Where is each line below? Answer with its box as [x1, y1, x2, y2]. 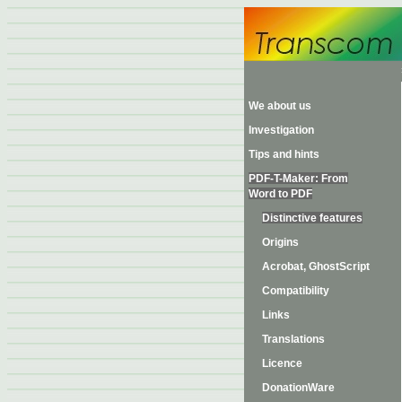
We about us [249, 100, 311, 111]
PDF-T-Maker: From [249, 172, 348, 184]
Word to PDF [249, 188, 312, 199]
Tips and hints [249, 148, 319, 160]
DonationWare [262, 381, 335, 393]
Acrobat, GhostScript [262, 260, 370, 272]
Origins [262, 236, 299, 248]
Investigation [249, 124, 314, 135]
